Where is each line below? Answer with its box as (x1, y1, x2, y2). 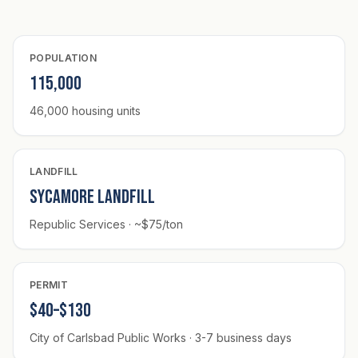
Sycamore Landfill (30, 185, 155, 209)
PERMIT (30, 278, 68, 291)
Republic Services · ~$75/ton (30, 217, 183, 231)
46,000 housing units (30, 103, 141, 117)
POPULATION (30, 51, 97, 64)
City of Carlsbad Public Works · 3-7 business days (30, 330, 292, 344)
